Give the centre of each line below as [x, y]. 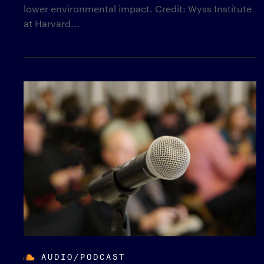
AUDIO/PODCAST [83, 256]
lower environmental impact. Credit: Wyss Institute [138, 9]
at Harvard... [52, 24]
